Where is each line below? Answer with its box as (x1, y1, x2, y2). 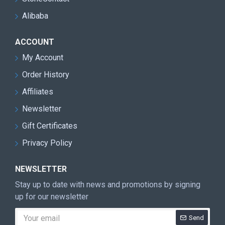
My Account (22, 53, 63, 62)
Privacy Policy (22, 138, 72, 148)
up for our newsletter (15, 192, 88, 201)
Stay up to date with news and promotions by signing (15, 180, 200, 189)
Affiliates (22, 87, 53, 96)
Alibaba (22, 11, 48, 21)
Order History (22, 70, 69, 79)
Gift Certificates (22, 121, 77, 131)
